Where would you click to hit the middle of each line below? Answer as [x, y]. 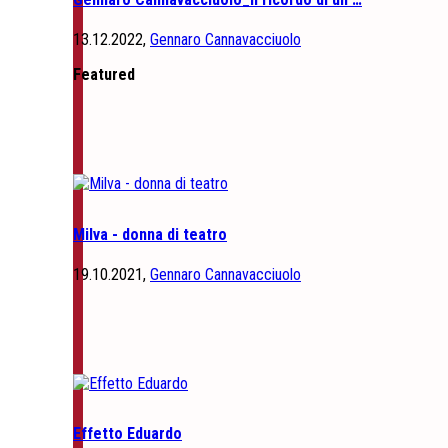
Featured [104, 75]
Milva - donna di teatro [150, 234]
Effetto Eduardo [127, 434]
